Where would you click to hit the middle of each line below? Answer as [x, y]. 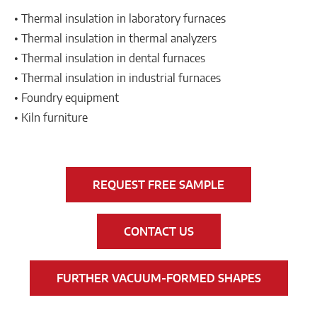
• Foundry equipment [67, 97]
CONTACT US [158, 231]
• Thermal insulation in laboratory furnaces [120, 18]
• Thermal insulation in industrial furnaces [117, 77]
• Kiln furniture [51, 117]
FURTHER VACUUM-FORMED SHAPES [158, 278]
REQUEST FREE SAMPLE [158, 184]
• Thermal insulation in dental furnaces [110, 58]
